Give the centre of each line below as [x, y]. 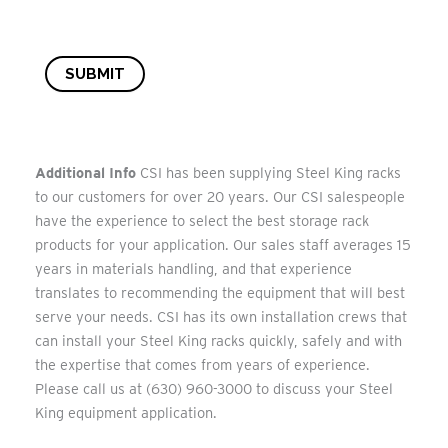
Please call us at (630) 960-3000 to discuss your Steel [214, 388]
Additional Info [85, 172]
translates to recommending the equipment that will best [220, 292]
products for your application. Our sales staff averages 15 [223, 244]
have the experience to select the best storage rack [202, 220]
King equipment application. [126, 412]
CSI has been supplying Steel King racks [268, 172]
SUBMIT [95, 74]
